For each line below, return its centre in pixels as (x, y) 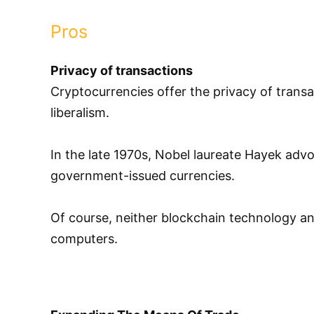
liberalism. (80, 112)
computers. (84, 238)
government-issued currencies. (143, 175)
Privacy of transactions (122, 70)
